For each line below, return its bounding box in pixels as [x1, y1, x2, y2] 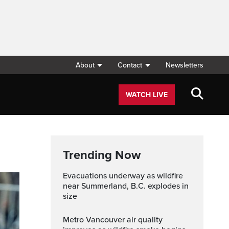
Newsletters [166, 61, 203, 70]
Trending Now [63, 148, 141, 163]
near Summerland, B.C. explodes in [63, 181, 189, 191]
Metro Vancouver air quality [63, 215, 70, 225]
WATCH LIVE [126, 90, 168, 99]
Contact [118, 61, 143, 70]
